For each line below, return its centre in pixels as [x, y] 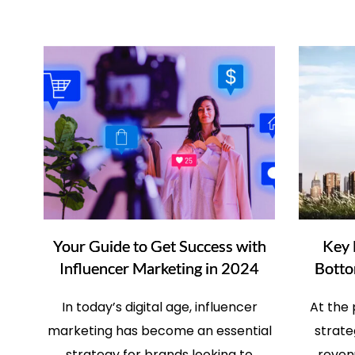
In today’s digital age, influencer [159, 307]
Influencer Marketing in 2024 [160, 268]
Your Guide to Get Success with [159, 246]
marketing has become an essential [159, 331]
